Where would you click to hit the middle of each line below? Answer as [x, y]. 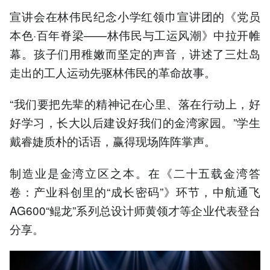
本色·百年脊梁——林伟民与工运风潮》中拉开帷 [135, 35]
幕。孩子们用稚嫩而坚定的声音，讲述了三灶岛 [135, 54]
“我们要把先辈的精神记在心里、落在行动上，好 [135, 104]
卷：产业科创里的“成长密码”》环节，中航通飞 [135, 191]
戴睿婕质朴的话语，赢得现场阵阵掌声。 [113, 141]
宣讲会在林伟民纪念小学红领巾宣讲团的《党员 [135, 16]
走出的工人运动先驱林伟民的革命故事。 [113, 72]
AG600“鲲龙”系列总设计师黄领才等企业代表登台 [135, 210]
